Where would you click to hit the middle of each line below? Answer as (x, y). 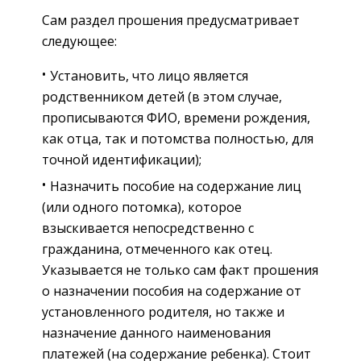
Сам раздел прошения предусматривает (171, 20)
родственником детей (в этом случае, (162, 96)
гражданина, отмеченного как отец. (157, 249)
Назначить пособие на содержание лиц (176, 186)
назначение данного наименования (156, 332)
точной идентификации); (122, 159)
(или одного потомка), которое (142, 207)
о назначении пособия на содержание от (172, 290)
